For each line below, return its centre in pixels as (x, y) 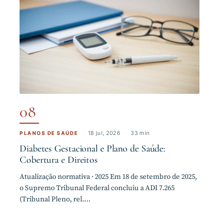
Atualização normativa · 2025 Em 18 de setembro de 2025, (108, 177)
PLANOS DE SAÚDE (49, 133)
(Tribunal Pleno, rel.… (55, 199)
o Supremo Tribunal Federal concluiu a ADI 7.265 (97, 188)
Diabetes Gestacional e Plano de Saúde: (93, 148)
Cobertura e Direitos (59, 160)
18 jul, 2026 (104, 133)
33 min (140, 133)
